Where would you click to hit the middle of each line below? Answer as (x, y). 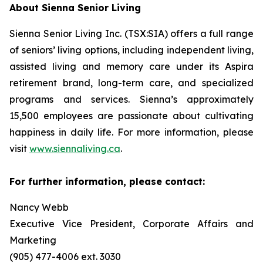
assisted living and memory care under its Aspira (131, 66)
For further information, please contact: (107, 181)
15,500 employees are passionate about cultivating (131, 116)
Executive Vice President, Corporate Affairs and (131, 224)
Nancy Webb (39, 207)
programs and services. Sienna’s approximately (131, 99)
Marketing (33, 240)
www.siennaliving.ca (75, 149)
